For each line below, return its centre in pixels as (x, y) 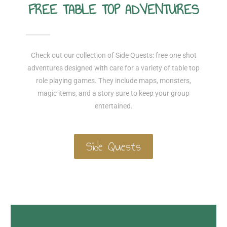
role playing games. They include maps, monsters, (113, 80)
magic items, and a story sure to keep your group (113, 93)
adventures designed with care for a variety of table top (113, 68)
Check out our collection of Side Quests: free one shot (113, 55)
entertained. (113, 106)
